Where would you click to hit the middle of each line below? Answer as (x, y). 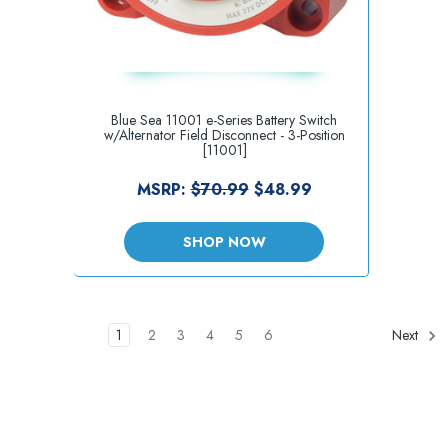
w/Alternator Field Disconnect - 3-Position (224, 134)
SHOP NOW (224, 241)
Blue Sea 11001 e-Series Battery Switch (224, 119)
